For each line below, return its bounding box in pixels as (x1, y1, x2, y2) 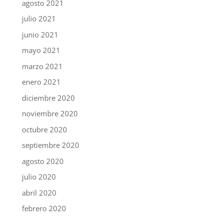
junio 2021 (21, 29, 58, 39)
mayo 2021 (21, 45, 60, 55)
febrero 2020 (21, 203, 66, 214)
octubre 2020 (21, 124, 67, 134)
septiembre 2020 (21, 140, 79, 150)
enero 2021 (21, 77, 61, 87)
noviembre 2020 (21, 109, 78, 119)
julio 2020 (21, 172, 56, 182)
